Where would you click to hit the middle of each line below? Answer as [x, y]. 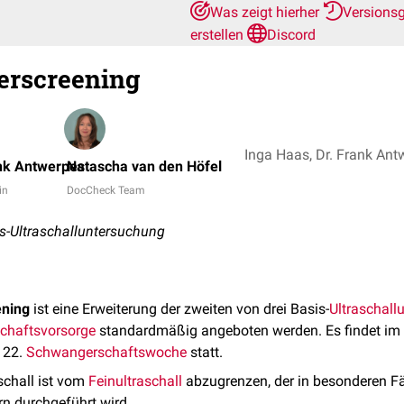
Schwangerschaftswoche [106, 352]
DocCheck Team [106, 190]
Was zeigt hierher [266, 12]
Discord [291, 35]
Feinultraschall [135, 381]
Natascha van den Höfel [144, 166]
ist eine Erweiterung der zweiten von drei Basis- [179, 309]
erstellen [219, 35]
